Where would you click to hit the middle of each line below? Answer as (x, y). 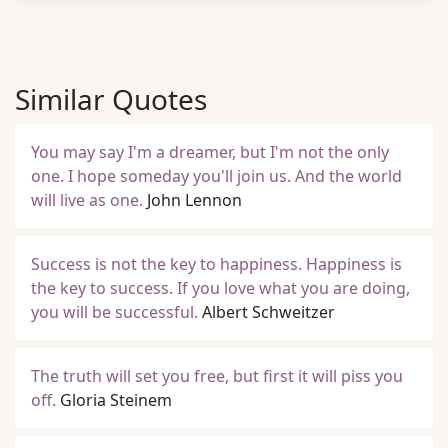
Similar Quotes (111, 99)
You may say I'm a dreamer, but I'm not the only (210, 152)
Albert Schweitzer (268, 312)
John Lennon (194, 200)
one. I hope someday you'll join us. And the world (216, 176)
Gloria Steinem (116, 400)
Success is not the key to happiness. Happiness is (216, 264)
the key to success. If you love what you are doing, (220, 288)
